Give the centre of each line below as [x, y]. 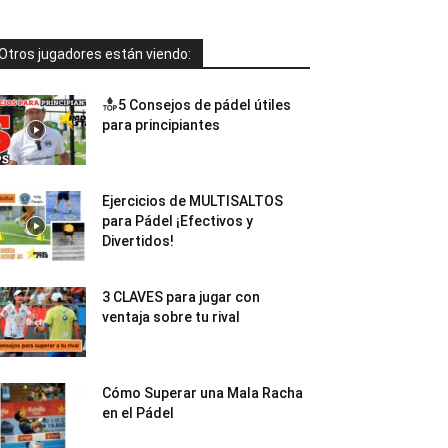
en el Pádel [138, 413]
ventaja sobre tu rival [171, 317]
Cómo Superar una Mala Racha [202, 393]
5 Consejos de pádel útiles [204, 105]
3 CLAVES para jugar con [181, 297]
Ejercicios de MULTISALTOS [192, 201]
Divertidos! [138, 241]
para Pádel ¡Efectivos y [177, 221]
